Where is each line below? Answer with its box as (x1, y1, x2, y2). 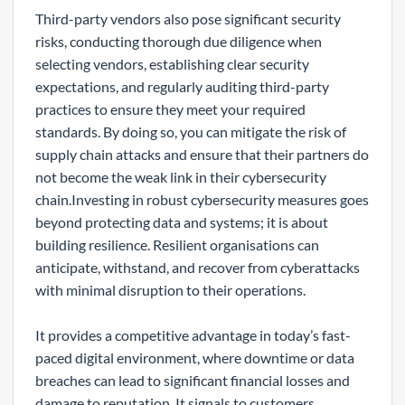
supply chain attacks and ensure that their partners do (35, 145, 369, 163)
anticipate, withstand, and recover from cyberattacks (35, 258, 360, 276)
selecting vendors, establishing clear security (35, 54, 309, 72)
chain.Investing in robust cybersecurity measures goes (35, 190, 369, 208)
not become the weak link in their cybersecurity (35, 167, 326, 185)
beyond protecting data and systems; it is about (35, 212, 328, 231)
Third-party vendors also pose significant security (35, 9, 341, 27)
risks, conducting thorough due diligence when (35, 32, 322, 50)
